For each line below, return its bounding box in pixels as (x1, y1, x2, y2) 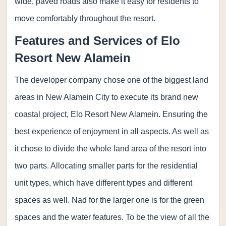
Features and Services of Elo (15, 34, 181, 47)
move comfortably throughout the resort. (15, 14, 156, 23)
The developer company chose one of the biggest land (15, 76, 209, 84)
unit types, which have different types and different (15, 179, 193, 187)
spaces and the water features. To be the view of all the (15, 213, 210, 221)
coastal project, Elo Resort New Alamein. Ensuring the (15, 110, 208, 119)
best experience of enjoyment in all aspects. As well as (15, 127, 209, 136)
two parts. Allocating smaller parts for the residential (15, 161, 198, 170)
